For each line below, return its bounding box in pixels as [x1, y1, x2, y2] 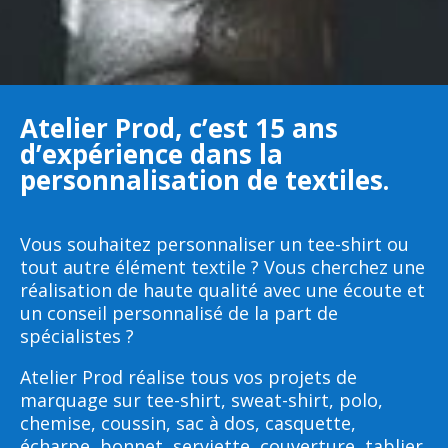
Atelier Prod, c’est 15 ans [20, 109, 338, 146]
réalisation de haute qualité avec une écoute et [20, 277, 425, 302]
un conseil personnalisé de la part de [20, 300, 338, 325]
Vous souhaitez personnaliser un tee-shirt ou [20, 231, 409, 256]
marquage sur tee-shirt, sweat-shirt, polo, [20, 387, 383, 412]
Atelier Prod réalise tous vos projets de [20, 364, 357, 389]
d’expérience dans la [20, 135, 283, 172]
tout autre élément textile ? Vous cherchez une [20, 254, 425, 279]
